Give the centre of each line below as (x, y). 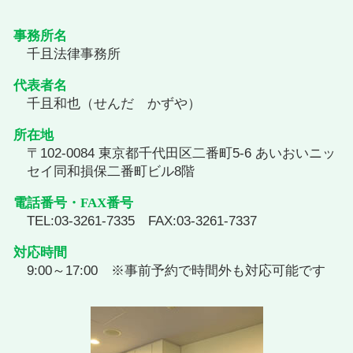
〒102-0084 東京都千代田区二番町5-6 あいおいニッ (181, 154)
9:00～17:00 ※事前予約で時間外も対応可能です (176, 271)
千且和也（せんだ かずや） (114, 104)
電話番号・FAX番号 (73, 203)
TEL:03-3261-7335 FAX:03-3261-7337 (142, 221)
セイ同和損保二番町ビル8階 (111, 172)
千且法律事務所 (74, 54)
